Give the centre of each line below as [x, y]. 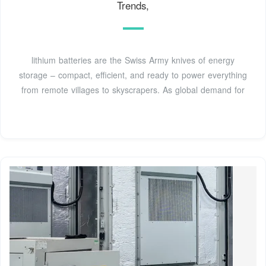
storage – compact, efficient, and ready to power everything [133, 75]
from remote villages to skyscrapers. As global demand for [133, 89]
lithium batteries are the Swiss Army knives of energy [133, 60]
